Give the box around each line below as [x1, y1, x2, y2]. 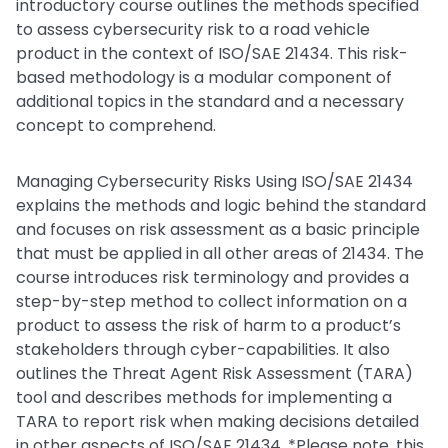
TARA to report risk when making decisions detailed [16, 410, 419, 433]
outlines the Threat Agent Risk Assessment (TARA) [16, 362, 413, 385]
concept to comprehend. [16, 114, 216, 137]
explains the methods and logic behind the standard [16, 194, 426, 217]
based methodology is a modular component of [16, 66, 392, 89]
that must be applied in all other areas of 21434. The [16, 242, 424, 265]
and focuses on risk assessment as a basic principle [16, 218, 420, 241]
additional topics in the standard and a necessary [16, 90, 404, 113]
